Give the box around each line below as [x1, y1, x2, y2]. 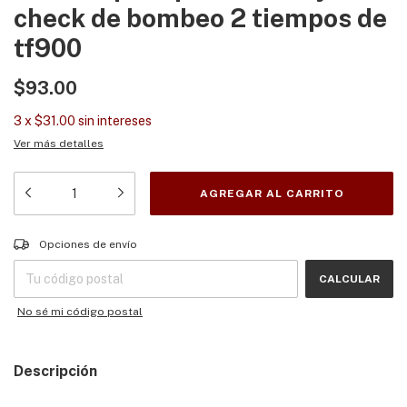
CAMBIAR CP [323, 233, 393, 246]
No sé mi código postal [17, 305, 143, 319]
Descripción [14, 362, 97, 381]
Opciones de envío [39, 238, 138, 252]
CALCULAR [319, 273, 380, 286]
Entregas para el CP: [14, 233, 121, 246]
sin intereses [78, 114, 152, 129]
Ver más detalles [14, 137, 104, 151]
